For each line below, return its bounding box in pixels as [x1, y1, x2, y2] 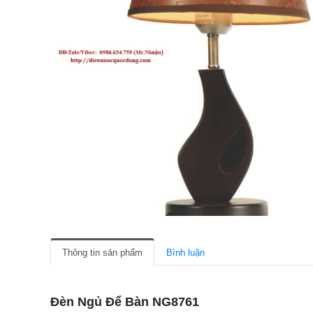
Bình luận [166, 247, 205, 259]
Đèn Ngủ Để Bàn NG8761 [50, 295, 199, 310]
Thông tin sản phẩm [62, 247, 143, 259]
